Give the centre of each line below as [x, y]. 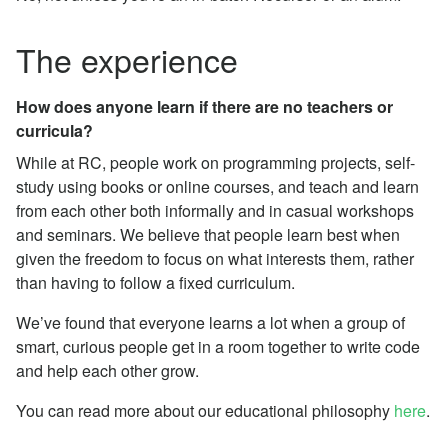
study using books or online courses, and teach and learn [217, 186]
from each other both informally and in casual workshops [215, 210]
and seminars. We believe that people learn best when [208, 234]
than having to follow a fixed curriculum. [155, 282]
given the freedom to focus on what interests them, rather [215, 258]
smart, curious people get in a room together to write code [218, 346]
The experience [127, 58]
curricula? [54, 130]
